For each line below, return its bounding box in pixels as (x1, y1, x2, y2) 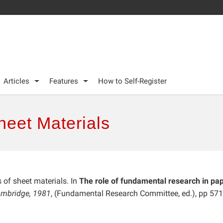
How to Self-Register (98, 76, 167, 86)
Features (49, 76, 78, 86)
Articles (3, 76, 29, 86)
